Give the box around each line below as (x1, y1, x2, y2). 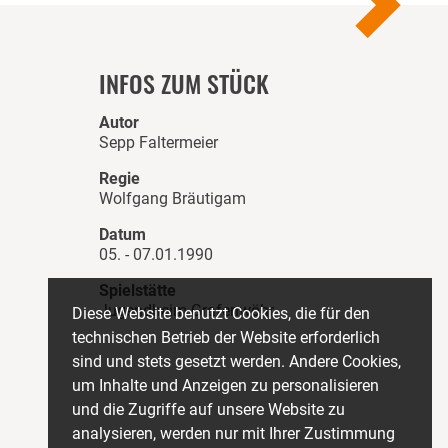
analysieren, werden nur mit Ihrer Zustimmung (72, 423, 395, 443)
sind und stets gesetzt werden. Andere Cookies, (72, 351, 401, 371)
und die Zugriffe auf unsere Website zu (72, 399, 345, 419)
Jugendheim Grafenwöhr (98, 300, 274, 320)
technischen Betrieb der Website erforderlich (72, 327, 380, 347)
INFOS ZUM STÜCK (98, 64, 269, 101)
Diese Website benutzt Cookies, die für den (72, 303, 370, 323)
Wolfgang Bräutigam (98, 188, 246, 208)
